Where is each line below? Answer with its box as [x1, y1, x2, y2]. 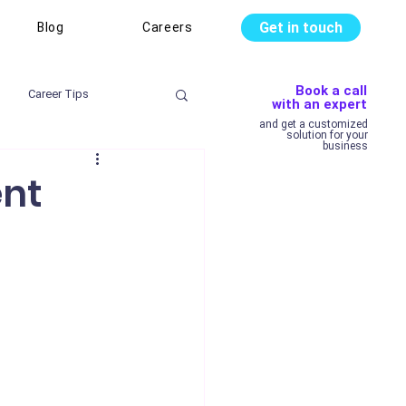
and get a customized [259, 118, 368, 130]
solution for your [286, 129, 368, 141]
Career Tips [28, 87, 89, 101]
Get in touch [259, 19, 343, 36]
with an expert [272, 96, 367, 112]
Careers [141, 20, 193, 34]
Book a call [295, 82, 367, 99]
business [323, 140, 368, 152]
